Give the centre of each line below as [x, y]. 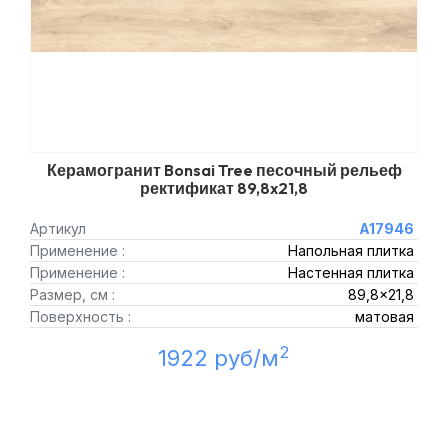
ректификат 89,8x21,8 [224, 188]
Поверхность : [80, 316]
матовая [384, 316]
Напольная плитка [350, 250]
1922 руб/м [218, 358]
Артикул [58, 228]
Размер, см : [72, 294]
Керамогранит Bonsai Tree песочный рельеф [224, 170]
